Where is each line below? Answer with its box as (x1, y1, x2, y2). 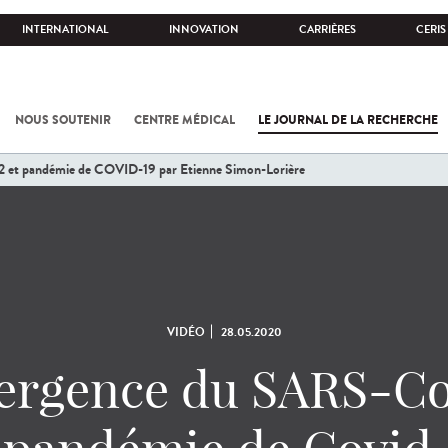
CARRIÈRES (299, 22, 356, 37)
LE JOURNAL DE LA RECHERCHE (258, 111, 438, 129)
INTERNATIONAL (22, 22, 109, 37)
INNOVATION (169, 22, 239, 37)
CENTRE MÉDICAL (134, 111, 235, 129)
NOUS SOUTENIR (15, 111, 111, 129)
